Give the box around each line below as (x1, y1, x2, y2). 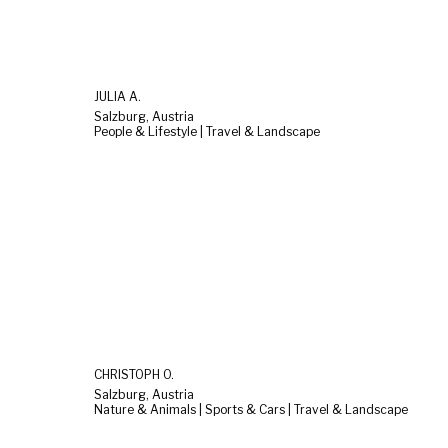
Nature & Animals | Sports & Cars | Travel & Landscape (94, 401, 408, 417)
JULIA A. (94, 89, 141, 105)
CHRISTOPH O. (94, 366, 174, 382)
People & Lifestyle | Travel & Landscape (94, 124, 320, 140)
